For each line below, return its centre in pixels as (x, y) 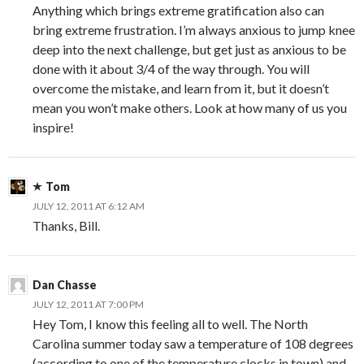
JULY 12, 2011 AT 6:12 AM (89, 206)
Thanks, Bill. (66, 225)
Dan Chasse (65, 284)
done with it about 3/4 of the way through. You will (171, 68)
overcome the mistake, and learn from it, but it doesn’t (181, 88)
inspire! (53, 127)
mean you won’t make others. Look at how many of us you (190, 107)
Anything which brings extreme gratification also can (178, 10)
